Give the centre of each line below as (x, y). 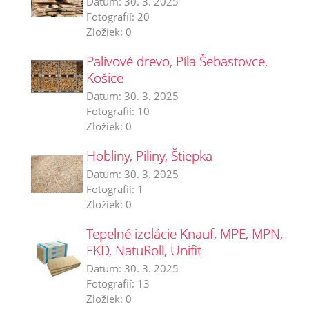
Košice (105, 78)
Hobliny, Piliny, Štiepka (149, 156)
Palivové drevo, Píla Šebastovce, (177, 61)
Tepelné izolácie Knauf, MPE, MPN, (185, 233)
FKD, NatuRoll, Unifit (144, 250)
